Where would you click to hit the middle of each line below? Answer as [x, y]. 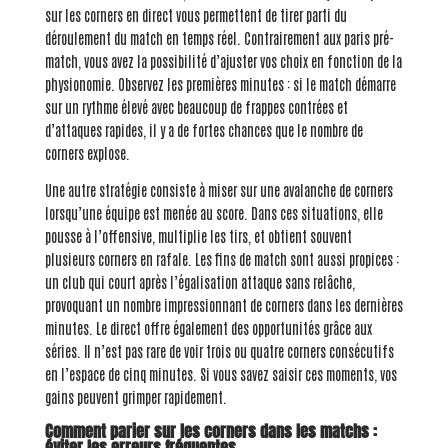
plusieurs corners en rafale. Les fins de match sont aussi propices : [221, 259]
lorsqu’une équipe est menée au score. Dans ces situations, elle [213, 213]
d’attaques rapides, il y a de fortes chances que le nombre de [203, 130]
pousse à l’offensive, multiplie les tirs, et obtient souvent [198, 236]
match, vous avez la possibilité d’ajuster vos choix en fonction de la [223, 61]
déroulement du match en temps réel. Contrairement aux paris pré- [219, 38]
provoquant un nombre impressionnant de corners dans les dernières [223, 305]
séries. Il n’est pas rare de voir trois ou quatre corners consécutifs [219, 351]
